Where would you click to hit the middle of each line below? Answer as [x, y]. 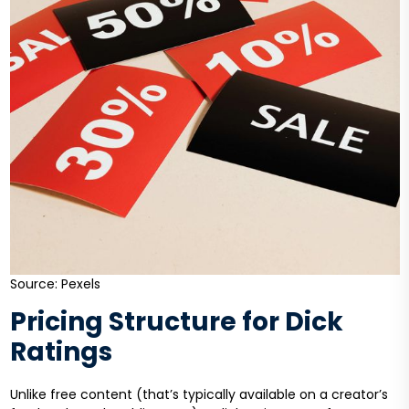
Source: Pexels [55, 284]
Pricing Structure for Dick [176, 322]
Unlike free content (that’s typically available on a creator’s [199, 395]
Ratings [61, 352]
